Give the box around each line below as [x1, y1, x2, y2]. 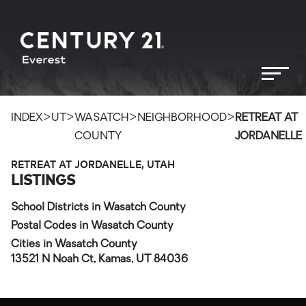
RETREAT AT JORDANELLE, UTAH [11, 156, 175, 171]
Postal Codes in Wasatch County [11, 221, 173, 232]
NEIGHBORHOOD [137, 113, 227, 124]
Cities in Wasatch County [11, 239, 137, 250]
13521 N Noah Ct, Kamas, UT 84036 [11, 254, 188, 265]
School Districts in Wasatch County [11, 202, 186, 213]
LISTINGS [11, 169, 75, 189]
